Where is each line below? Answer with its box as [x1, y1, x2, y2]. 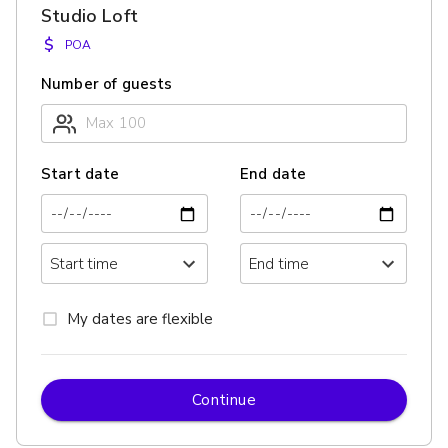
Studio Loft [41, 4, 138, 28]
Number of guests [41, 74, 173, 94]
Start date [41, 164, 120, 185]
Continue [191, 389, 257, 410]
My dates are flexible [67, 308, 213, 329]
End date [240, 164, 307, 185]
